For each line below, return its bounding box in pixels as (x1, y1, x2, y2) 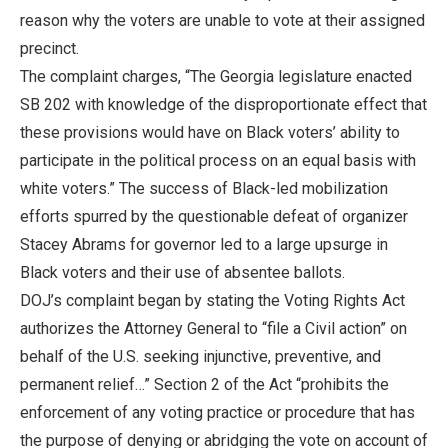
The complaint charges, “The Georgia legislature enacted (20, 66, 412, 86)
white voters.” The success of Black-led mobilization (20, 178, 388, 198)
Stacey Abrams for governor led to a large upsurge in (20, 234, 388, 254)
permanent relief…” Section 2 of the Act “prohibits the (20, 374, 389, 394)
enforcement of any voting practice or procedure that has (20, 402, 415, 422)
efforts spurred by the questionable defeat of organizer (20, 206, 408, 226)
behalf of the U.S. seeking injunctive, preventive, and (20, 346, 381, 366)
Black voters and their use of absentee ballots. (20, 262, 345, 282)
